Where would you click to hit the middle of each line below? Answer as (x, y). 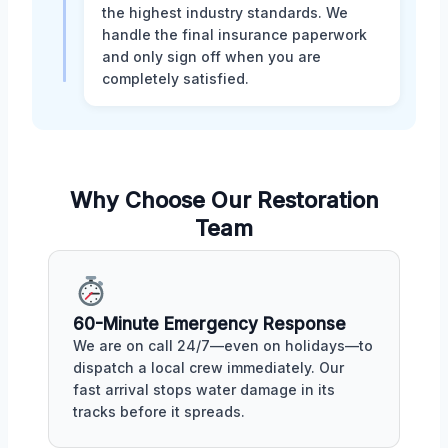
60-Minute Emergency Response (209, 323)
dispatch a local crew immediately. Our (208, 367)
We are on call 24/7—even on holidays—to (223, 345)
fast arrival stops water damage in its (204, 389)
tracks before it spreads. (159, 411)
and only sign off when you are (211, 56)
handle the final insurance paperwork (234, 34)
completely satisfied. (175, 78)
